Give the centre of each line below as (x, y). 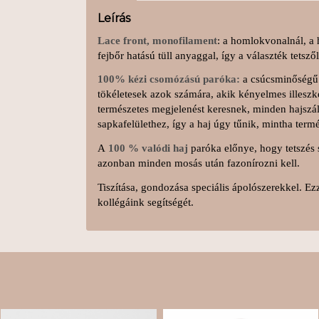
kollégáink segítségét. (146, 202)
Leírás (114, 18)
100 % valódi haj (148, 148)
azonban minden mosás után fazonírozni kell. (199, 163)
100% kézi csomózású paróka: (169, 79)
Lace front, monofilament (157, 40)
